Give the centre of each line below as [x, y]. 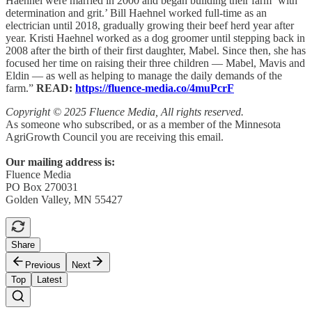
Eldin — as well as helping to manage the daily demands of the [144, 75]
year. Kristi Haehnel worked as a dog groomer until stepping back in [155, 38]
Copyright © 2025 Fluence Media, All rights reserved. [125, 111]
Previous [43, 265]
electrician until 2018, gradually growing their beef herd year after [150, 25]
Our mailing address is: [60, 162]
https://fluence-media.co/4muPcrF [155, 88]
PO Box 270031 [42, 187]
